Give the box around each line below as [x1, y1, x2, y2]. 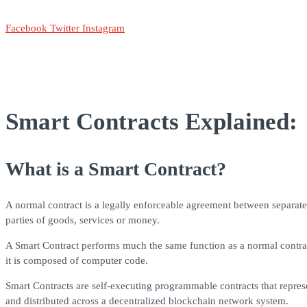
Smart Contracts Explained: [5, 108, 297, 136]
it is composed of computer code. [5, 255, 148, 267]
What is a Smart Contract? [5, 158, 226, 180]
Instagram [82, 23, 125, 34]
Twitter [50, 23, 79, 34]
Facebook [5, 23, 47, 34]
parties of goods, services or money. [5, 214, 160, 226]
